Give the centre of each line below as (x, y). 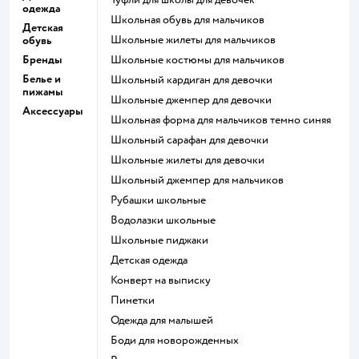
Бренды (42, 59)
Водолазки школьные (167, 220)
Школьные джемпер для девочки (197, 99)
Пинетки (137, 300)
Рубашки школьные (161, 200)
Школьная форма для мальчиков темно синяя (226, 119)
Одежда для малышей (166, 320)
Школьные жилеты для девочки (193, 159)
